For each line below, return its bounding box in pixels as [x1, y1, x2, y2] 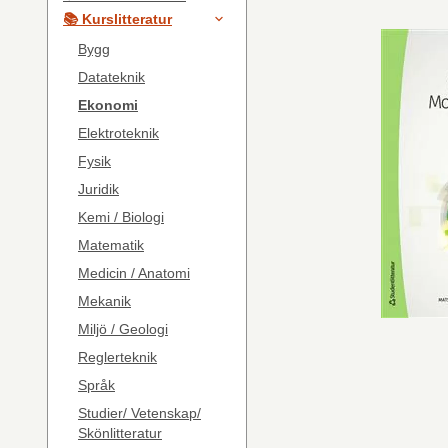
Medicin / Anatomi [78, 264, 190, 281]
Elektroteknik [78, 124, 159, 141]
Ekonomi [78, 96, 138, 113]
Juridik [78, 180, 119, 197]
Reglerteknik [78, 348, 157, 365]
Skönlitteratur [78, 424, 162, 441]
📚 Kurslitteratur [63, 10, 172, 27]
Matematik [78, 236, 144, 253]
